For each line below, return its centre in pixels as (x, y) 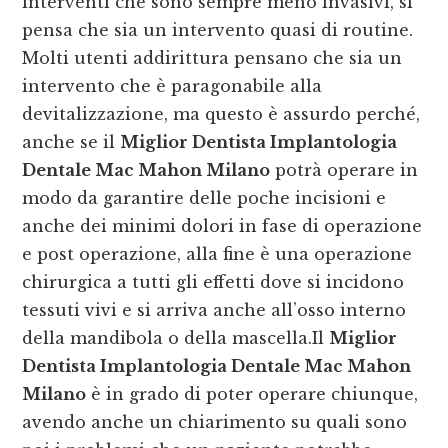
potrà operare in (344, 170)
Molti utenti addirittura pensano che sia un (212, 58)
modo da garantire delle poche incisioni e (204, 198)
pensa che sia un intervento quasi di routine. (218, 30)
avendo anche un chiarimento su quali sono (215, 422)
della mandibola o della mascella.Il (176, 338)
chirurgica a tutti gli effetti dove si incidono (213, 282)
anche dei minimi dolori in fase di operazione (222, 226)
